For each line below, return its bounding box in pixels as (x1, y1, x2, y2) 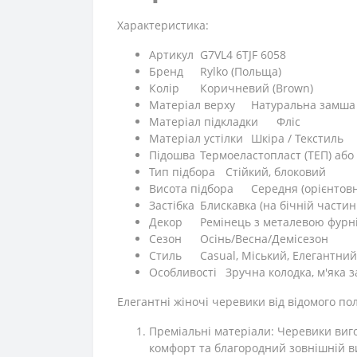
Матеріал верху (149, 97, 235, 112)
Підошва (149, 147, 195, 163)
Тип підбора (149, 164, 215, 179)
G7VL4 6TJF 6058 (200, 47, 286, 62)
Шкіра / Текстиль (251, 131, 343, 146)
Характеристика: (117, 18, 209, 33)
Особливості (149, 265, 217, 280)
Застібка (149, 198, 194, 213)
